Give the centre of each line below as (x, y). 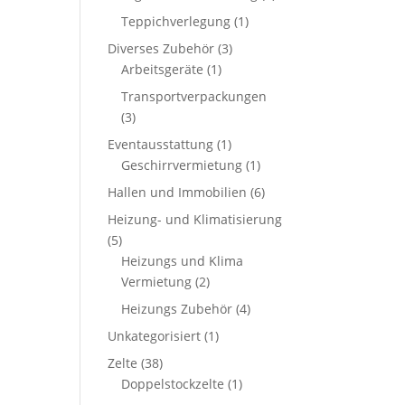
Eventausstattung (161, 145)
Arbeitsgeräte (163, 70)
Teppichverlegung (176, 22)
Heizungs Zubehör (177, 309)
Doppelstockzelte (173, 384)
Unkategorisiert (155, 336)
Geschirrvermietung (182, 165)
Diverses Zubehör (161, 49)
